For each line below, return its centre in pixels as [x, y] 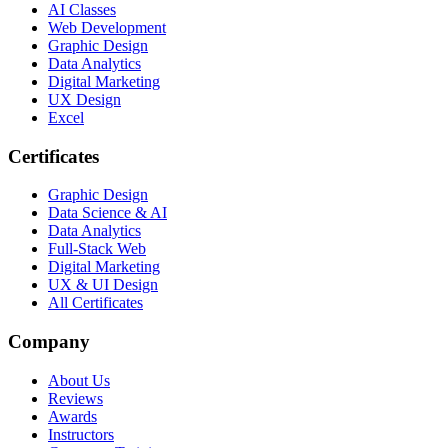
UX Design [84, 100]
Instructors [81, 434]
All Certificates [95, 303]
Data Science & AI [107, 213]
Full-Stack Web [97, 249]
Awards [72, 416]
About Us [79, 380]
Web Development [107, 28]
